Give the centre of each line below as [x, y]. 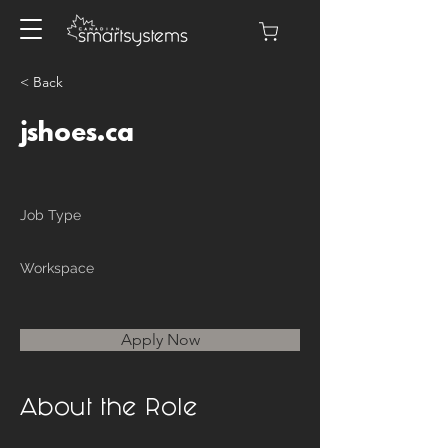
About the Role [109, 410]
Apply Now [160, 339]
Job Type [50, 215]
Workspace [57, 268]
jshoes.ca [77, 134]
